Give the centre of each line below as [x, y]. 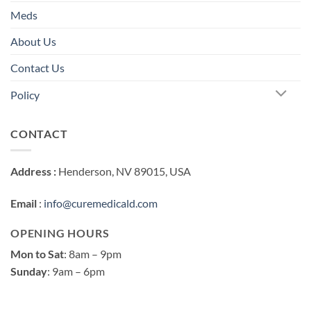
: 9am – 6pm [76, 271]
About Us [33, 41]
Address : [33, 171]
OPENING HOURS [60, 233]
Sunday [29, 271]
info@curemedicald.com [101, 203]
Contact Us [37, 67]
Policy [25, 94]
